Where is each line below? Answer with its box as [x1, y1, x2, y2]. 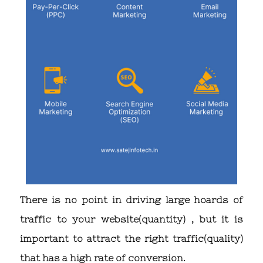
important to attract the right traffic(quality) [20, 233, 243, 244]
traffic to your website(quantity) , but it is [20, 214, 243, 225]
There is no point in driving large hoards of [20, 194, 243, 205]
